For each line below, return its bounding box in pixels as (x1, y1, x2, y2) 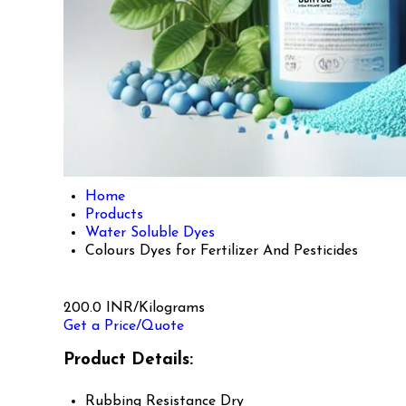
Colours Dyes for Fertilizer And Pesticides (85, 243, 358, 258)
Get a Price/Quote (63, 318, 184, 333)
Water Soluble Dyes (85, 225, 215, 240)
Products (85, 207, 143, 222)
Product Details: (63, 352, 193, 370)
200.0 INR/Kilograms (63, 300, 205, 315)
